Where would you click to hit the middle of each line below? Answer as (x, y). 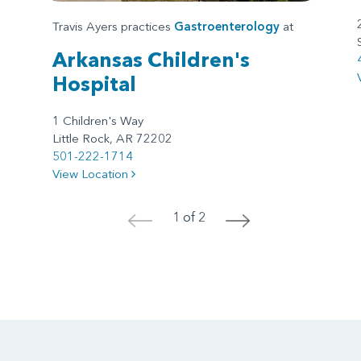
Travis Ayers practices (113, 26)
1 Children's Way (98, 120)
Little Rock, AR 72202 (112, 138)
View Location (92, 173)
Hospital (94, 83)
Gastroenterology (227, 26)
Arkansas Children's (151, 59)
